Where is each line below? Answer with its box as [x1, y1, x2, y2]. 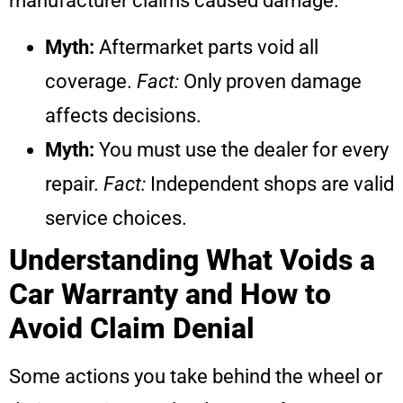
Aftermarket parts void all [94, 36, 318, 59]
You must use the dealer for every [94, 139, 389, 162]
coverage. [45, 70, 137, 94]
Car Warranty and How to [9, 277, 331, 312]
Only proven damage [179, 70, 362, 94]
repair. [45, 173, 103, 196]
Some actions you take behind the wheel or [9, 365, 382, 389]
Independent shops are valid [146, 173, 394, 196]
